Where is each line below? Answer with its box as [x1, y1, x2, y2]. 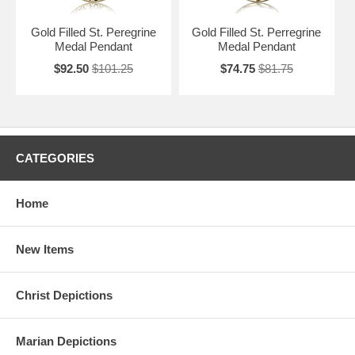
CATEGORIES [16, 151, 94, 165]
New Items [16, 242, 74, 256]
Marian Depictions [16, 334, 116, 348]
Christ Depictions [16, 288, 113, 302]
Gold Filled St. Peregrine [30, 25, 156, 39]
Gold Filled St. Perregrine [192, 25, 322, 39]
